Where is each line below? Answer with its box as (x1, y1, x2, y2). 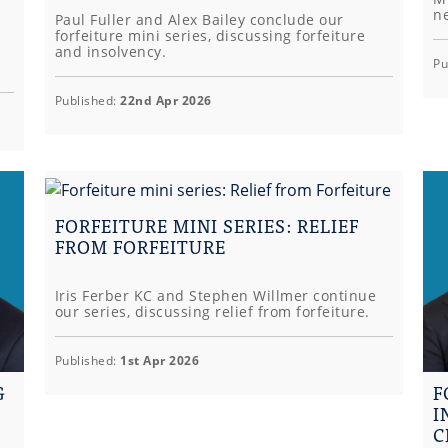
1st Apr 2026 (120, 352, 200, 369)
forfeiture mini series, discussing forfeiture (54, 26, 366, 46)
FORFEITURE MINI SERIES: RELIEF (54, 211, 359, 240)
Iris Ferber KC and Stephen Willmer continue (54, 286, 377, 305)
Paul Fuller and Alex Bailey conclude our (54, 10, 344, 30)
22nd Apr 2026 (120, 92, 212, 110)
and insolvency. (54, 42, 167, 62)
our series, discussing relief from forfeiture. (54, 302, 370, 321)
